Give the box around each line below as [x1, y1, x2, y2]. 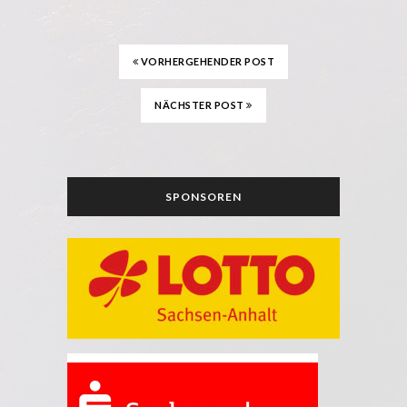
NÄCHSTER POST [154, 99, 247, 112]
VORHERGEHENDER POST [138, 55, 275, 68]
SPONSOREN [165, 190, 242, 204]
